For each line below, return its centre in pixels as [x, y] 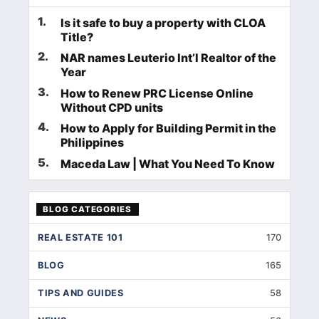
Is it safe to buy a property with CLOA [163, 22]
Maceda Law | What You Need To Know [168, 164]
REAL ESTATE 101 [80, 237]
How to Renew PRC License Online [157, 93]
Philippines [92, 143]
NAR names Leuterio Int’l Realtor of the [168, 58]
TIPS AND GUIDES [81, 293]
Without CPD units [112, 107]
